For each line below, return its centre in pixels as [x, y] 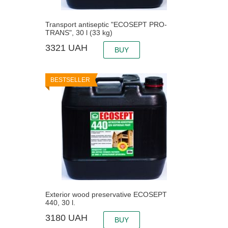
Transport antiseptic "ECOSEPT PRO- [106, 25]
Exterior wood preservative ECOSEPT [106, 195]
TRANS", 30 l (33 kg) [79, 33]
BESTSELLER [70, 80]
